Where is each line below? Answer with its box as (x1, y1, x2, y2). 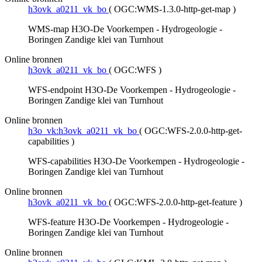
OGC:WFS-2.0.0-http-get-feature (114, 197, 237, 208)
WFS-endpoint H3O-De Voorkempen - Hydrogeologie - (28, 85, 236, 95)
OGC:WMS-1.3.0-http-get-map (114, 4, 230, 15)
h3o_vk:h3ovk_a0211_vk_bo (28, 126, 137, 136)
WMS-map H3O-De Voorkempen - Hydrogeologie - (28, 24, 222, 35)
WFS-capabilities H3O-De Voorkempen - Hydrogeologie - (28, 156, 244, 167)
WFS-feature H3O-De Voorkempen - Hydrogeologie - (28, 217, 229, 227)
